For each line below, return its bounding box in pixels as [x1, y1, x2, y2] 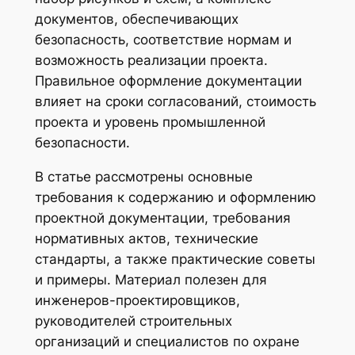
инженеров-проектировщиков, [34, 292, 240, 308]
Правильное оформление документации [34, 73, 302, 90]
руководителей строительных [34, 312, 232, 329]
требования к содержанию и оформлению [34, 189, 316, 205]
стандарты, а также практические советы [34, 250, 315, 267]
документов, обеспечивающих [34, 11, 239, 28]
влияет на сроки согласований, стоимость [34, 94, 316, 110]
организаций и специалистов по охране [34, 333, 300, 349]
